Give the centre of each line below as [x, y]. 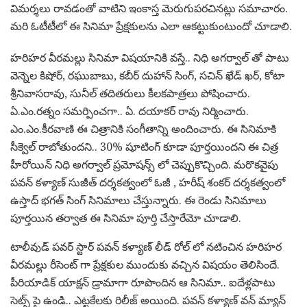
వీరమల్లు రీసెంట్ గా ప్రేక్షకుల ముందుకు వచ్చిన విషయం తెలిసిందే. [145, 265]
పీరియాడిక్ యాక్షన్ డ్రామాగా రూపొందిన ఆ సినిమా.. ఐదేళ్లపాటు [143, 282]
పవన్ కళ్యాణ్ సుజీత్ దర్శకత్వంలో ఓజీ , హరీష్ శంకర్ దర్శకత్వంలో [148, 182]
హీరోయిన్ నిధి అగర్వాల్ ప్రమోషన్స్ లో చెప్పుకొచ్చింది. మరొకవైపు [144, 164]
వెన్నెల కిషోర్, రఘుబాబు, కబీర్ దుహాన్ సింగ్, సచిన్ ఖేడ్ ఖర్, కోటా [147, 75]
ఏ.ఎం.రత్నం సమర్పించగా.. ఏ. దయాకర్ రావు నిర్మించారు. [130, 111]
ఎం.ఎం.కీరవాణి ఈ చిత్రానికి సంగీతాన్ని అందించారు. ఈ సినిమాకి [143, 129]
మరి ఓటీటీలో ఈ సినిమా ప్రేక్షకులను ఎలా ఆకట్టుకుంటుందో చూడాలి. [151, 26]
